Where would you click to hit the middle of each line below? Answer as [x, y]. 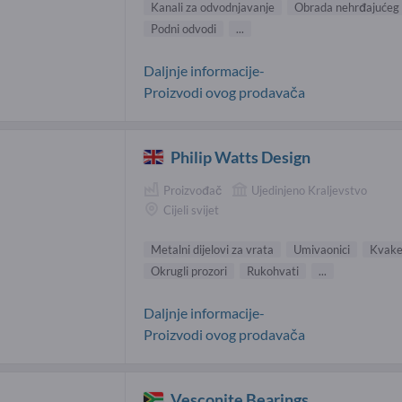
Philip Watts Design [241, 157]
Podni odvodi [184, 28]
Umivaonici [322, 249]
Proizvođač [192, 190]
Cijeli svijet [191, 210]
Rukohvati [273, 271]
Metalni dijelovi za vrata [212, 249]
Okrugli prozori [189, 271]
